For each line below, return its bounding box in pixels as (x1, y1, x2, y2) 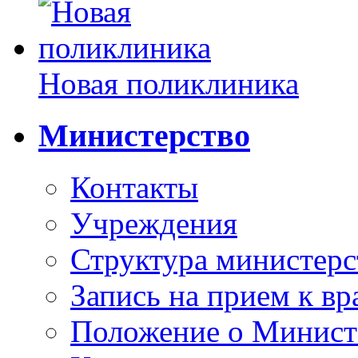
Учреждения (70, 205, 237, 241)
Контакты (70, 169, 198, 205)
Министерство (38, 117, 250, 153)
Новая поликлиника (38, 66, 299, 101)
